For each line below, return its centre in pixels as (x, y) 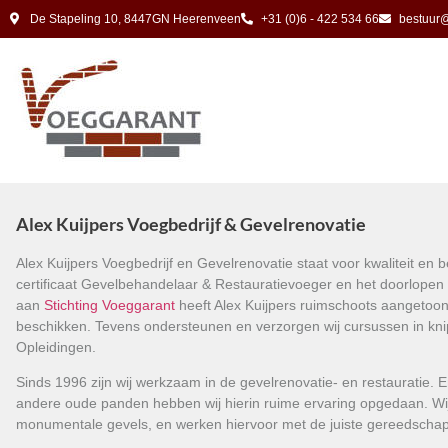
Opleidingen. (56, 347)
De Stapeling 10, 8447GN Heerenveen (135, 19)
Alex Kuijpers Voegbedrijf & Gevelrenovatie (191, 224)
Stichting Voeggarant (109, 305)
